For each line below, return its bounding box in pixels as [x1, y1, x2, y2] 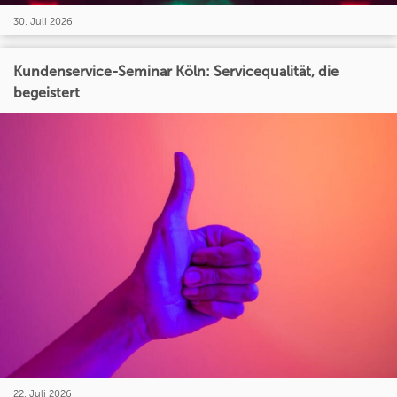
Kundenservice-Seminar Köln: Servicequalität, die [13, 63, 339, 80]
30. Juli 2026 [13, 15, 73, 27]
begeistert [13, 84, 80, 101]
